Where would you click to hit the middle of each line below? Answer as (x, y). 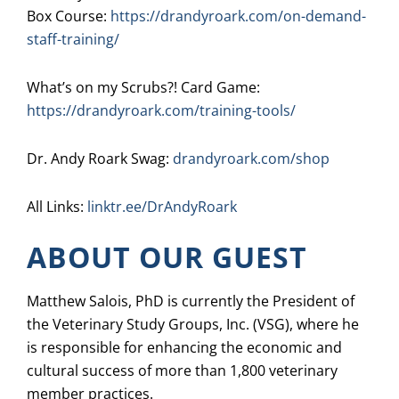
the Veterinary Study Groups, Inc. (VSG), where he (193, 325)
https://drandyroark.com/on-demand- (238, 16)
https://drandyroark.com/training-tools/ (161, 111)
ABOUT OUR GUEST (167, 257)
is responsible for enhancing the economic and (184, 348)
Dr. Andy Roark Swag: (100, 159)
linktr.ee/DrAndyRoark (162, 207)
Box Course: (69, 16)
